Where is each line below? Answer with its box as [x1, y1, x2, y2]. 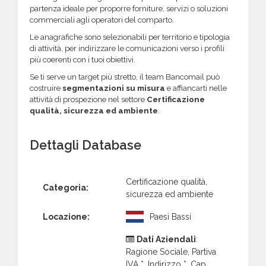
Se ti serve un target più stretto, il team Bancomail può [30, 72, 220, 82]
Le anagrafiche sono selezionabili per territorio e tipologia [30, 33, 230, 42]
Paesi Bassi [150, 211, 191, 221]
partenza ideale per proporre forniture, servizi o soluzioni [30, 4, 228, 14]
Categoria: [43, 182, 88, 192]
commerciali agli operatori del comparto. [30, 15, 174, 25]
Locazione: [43, 211, 90, 221]
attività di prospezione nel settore [30, 95, 147, 104]
